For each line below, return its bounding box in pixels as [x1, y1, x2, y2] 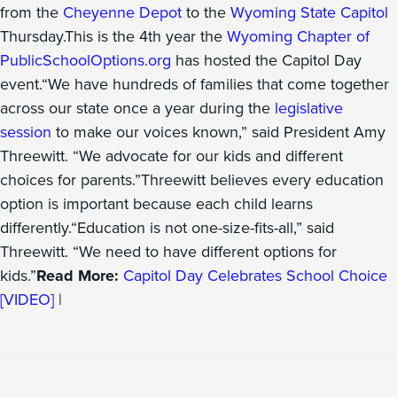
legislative [275, 97, 343, 120]
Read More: [36, 264, 123, 287]
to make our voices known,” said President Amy [51, 121, 385, 144]
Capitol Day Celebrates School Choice [123, 264, 387, 287]
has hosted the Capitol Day [171, 49, 362, 72]
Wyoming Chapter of [227, 25, 370, 48]
